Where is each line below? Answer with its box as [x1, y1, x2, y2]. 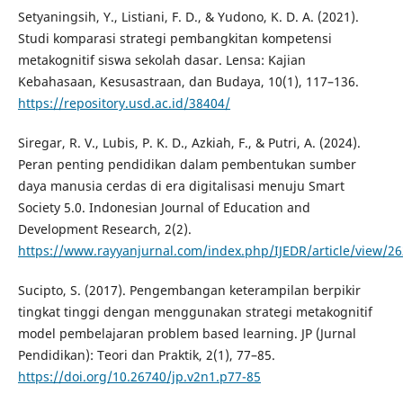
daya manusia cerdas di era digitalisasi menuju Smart [17, 176, 345, 194]
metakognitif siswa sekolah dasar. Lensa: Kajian [17, 50, 306, 68]
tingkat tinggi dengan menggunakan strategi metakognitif [17, 302, 372, 320]
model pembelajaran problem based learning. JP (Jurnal [17, 324, 356, 342]
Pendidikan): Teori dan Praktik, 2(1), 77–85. [17, 345, 275, 363]
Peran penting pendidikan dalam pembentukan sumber [17, 155, 356, 173]
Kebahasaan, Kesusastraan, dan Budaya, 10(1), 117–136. [17, 72, 359, 90]
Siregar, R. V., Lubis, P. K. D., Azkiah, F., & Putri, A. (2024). [17, 133, 361, 151]
